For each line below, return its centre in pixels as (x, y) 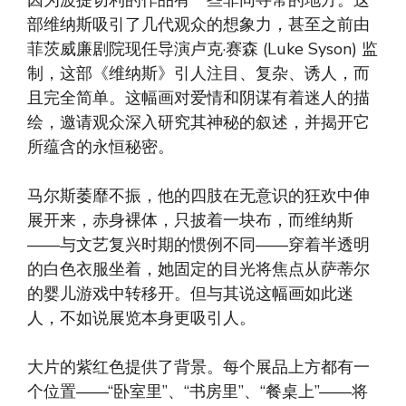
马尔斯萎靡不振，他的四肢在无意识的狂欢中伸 (198, 196)
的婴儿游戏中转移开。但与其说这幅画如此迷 (190, 294)
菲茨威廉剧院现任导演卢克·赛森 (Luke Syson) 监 (203, 49)
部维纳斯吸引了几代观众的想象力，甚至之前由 (198, 25)
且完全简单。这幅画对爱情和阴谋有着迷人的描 (198, 98)
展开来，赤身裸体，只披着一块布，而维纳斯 (190, 221)
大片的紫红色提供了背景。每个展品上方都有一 (198, 367)
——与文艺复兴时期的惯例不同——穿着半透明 (198, 245)
